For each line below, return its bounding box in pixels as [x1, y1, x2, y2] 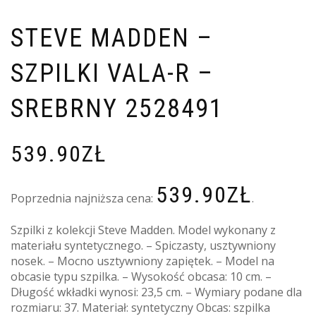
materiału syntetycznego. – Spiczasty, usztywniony [11, 237, 276, 253]
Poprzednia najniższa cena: [11, 190, 156, 206]
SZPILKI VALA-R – [11, 58, 214, 88]
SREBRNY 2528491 [11, 93, 224, 123]
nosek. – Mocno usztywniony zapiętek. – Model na [11, 253, 274, 269]
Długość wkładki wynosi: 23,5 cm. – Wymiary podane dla [11, 284, 302, 300]
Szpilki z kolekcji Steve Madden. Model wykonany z [11, 221, 276, 238]
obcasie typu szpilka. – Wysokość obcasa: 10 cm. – [11, 268, 272, 284]
